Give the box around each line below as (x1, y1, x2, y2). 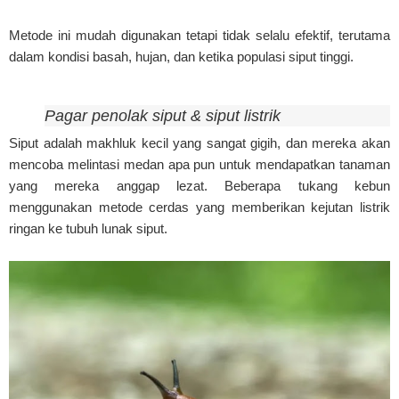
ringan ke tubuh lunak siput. (9, 221, 167, 237)
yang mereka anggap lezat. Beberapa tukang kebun (9, 178, 390, 194)
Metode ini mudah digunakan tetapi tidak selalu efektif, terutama (9, 28, 390, 44)
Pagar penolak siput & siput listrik (45, 107, 281, 126)
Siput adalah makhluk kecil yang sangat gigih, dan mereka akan (9, 135, 390, 151)
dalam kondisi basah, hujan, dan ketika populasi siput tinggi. (9, 49, 354, 65)
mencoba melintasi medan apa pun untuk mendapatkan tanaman (9, 157, 390, 173)
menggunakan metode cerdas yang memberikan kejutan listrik (9, 199, 390, 216)
